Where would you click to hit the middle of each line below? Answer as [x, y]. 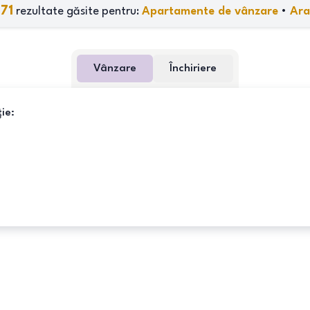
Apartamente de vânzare [210, 11]
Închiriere [193, 69]
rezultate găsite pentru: [77, 11]
